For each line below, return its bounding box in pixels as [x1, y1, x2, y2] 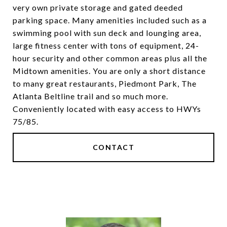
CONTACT [92, 143, 135, 152]
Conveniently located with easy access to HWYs [13, 104, 201, 113]
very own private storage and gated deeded [13, 3, 183, 12]
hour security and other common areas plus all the [13, 53, 207, 63]
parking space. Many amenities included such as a [13, 15, 207, 25]
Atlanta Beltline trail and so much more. [13, 91, 168, 101]
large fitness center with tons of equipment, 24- [13, 41, 199, 50]
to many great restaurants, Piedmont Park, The [13, 79, 197, 88]
